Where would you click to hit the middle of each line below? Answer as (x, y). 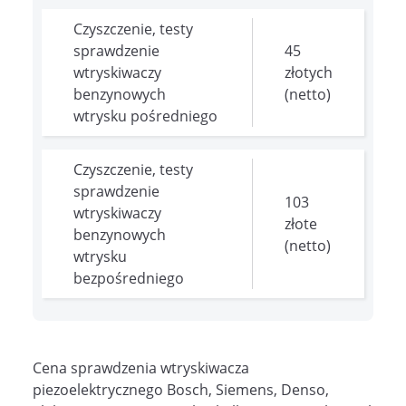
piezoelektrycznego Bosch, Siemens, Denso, (181, 389)
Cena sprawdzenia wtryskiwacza (141, 367)
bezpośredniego (129, 278)
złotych (309, 72)
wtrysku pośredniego (145, 116)
